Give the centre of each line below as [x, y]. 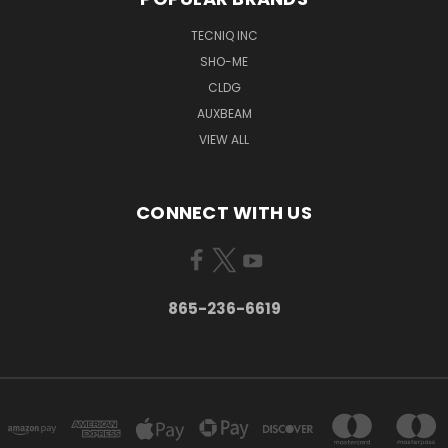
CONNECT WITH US [224, 212]
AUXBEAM [224, 113]
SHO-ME [224, 61]
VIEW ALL [224, 139]
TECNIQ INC [224, 35]
